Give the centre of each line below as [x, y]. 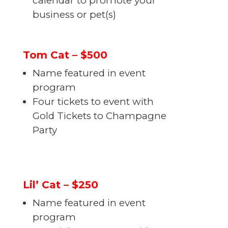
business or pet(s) [74, 15]
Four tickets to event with [93, 102]
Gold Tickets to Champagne [99, 116]
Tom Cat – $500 [65, 55]
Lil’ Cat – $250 [60, 185]
